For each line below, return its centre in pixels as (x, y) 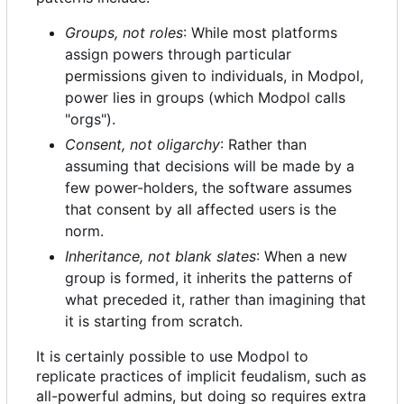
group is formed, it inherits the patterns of (209, 278)
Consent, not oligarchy (142, 145)
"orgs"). (90, 119)
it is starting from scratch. (154, 321)
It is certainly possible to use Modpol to (172, 357)
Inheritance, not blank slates (161, 257)
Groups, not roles (124, 33)
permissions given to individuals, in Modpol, (214, 76)
